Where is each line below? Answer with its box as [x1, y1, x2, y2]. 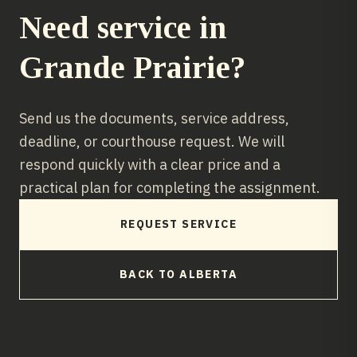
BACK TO [119, 267, 180, 281]
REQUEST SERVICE [120, 217, 237, 231]
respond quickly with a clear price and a [19, 155, 280, 174]
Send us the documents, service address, [19, 109, 289, 127]
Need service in [19, 10, 227, 45]
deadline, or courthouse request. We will [19, 132, 284, 151]
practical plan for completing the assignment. [19, 178, 320, 197]
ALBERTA [179, 267, 237, 281]
